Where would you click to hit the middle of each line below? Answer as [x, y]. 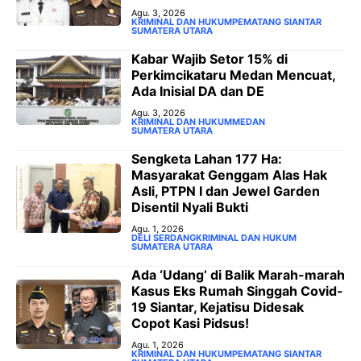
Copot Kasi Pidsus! [190, 324]
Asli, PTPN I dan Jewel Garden [226, 191]
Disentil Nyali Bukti [190, 207]
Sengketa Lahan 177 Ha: [207, 159]
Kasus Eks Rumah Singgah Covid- [237, 291]
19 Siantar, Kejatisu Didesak [218, 307]
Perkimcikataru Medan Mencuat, [233, 75]
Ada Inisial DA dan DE [198, 91]
